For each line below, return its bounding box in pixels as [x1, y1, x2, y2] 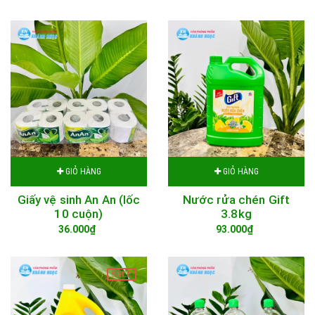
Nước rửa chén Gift [182, 193, 290, 207]
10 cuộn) [54, 207, 103, 221]
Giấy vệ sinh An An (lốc [17, 193, 141, 207]
